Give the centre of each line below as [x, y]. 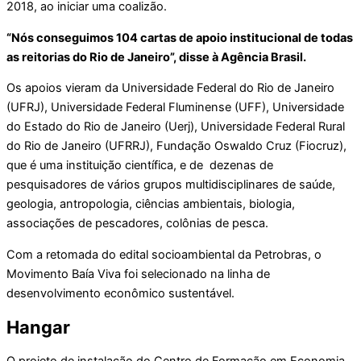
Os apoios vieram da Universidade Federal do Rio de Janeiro [170, 88]
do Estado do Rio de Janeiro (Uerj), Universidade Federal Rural [176, 127]
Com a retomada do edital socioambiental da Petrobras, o [164, 254]
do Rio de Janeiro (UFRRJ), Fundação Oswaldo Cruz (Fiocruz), [176, 146]
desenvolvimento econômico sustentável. [122, 293]
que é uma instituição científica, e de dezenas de [140, 166]
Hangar [38, 327]
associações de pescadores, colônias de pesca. [137, 224]
